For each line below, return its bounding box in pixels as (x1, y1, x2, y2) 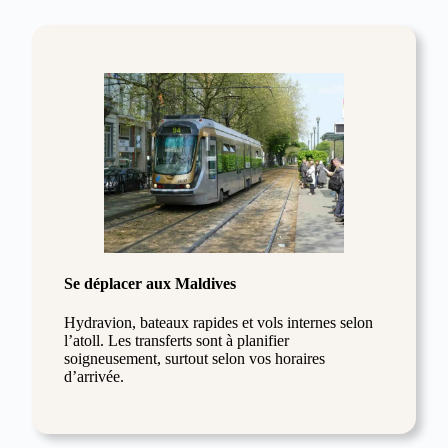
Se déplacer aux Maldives (64, 274, 236, 292)
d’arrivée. (64, 367, 124, 385)
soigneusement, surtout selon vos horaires (64, 349, 325, 367)
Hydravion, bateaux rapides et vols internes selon (64, 313, 373, 331)
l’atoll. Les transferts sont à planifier (64, 331, 289, 349)
